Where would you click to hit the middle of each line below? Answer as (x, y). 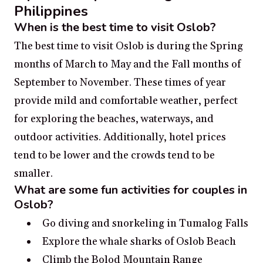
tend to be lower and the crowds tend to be (114, 155)
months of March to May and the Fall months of (127, 64)
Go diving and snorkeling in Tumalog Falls (145, 223)
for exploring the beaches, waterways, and (114, 119)
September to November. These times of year (120, 82)
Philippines (51, 11)
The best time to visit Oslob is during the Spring (129, 46)
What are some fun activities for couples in (131, 190)
